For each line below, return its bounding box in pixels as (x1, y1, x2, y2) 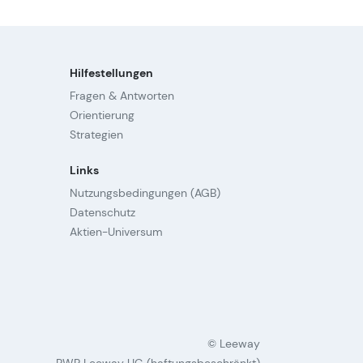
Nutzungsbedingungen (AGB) (70, 186, 220, 201)
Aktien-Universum (70, 224, 163, 240)
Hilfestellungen (70, 66, 153, 81)
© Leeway (207, 336, 260, 352)
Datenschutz (70, 205, 135, 220)
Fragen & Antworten (70, 88, 174, 104)
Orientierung (70, 108, 135, 123)
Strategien (70, 127, 123, 143)
